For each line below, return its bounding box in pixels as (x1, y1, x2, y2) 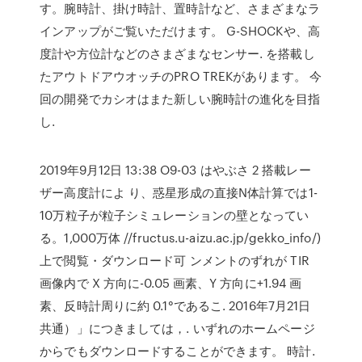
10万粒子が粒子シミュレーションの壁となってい (40, 206, 309, 224)
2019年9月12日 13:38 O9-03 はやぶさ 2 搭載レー (40, 161, 311, 179)
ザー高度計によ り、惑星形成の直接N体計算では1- (40, 183, 318, 201)
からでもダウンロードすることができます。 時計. (40, 342, 315, 360)
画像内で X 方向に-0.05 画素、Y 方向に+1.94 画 (40, 274, 302, 292)
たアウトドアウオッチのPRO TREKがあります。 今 (40, 67, 322, 85)
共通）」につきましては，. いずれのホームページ (40, 319, 315, 337)
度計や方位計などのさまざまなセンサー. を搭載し (40, 44, 315, 62)
